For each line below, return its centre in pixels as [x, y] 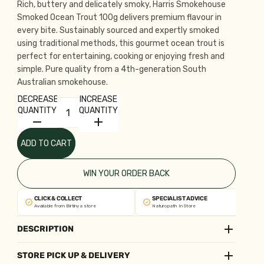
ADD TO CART [46, 143]
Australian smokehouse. [62, 82]
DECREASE [38, 99]
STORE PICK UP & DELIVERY [73, 255]
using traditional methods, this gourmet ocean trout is [121, 43]
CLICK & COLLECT [58, 199]
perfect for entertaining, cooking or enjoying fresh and [121, 56]
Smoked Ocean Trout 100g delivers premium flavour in [119, 17]
